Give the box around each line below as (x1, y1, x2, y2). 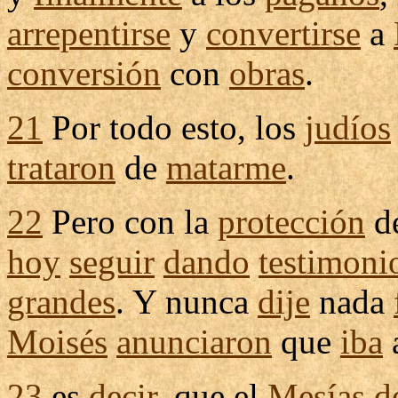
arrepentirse (7, 14, 171, 52)
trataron (7, 148, 115, 187)
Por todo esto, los (43, 108, 305, 147)
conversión (7, 54, 161, 92)
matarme (166, 148, 286, 187)
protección (218, 203, 365, 241)
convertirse (206, 14, 361, 52)
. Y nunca (115, 283, 258, 321)
